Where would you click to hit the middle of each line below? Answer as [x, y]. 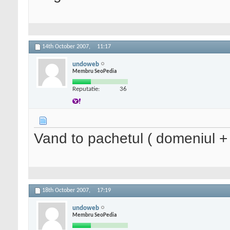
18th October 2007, [67, 191]
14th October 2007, [67, 47]
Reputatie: [86, 89]
